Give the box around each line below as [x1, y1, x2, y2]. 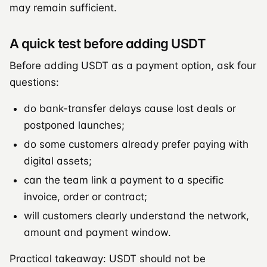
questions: [10, 76, 59, 88]
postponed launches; [24, 119, 125, 131]
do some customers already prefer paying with [24, 138, 249, 150]
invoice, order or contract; [24, 190, 147, 203]
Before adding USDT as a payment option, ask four [10, 59, 256, 72]
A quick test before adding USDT [10, 35, 206, 51]
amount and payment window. [24, 226, 171, 238]
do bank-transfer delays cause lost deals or [24, 102, 236, 114]
